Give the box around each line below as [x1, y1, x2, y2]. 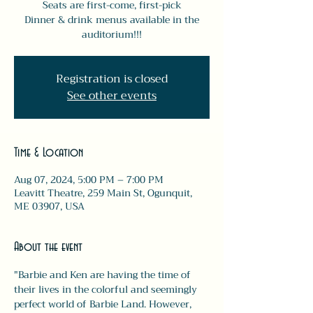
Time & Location [14, 146, 83, 160]
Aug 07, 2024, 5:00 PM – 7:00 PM [14, 171, 163, 188]
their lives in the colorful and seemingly [14, 281, 200, 298]
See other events [67, 86, 156, 105]
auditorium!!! [82, 26, 142, 43]
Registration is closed [56, 69, 168, 89]
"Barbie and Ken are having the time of [14, 266, 194, 283]
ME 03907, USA [14, 198, 85, 214]
